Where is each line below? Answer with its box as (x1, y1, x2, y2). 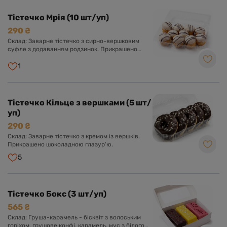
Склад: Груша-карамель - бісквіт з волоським (8, 214, 84, 221)
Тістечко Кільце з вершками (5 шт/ (8, 98, 76, 107)
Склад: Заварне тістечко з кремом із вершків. (8, 133, 140, 140)
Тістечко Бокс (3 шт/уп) (8, 189, 106, 199)
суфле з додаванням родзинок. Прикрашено (8, 46, 137, 53)
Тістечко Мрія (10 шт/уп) (8, 13, 109, 22)
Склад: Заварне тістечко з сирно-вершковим (8, 37, 139, 45)
